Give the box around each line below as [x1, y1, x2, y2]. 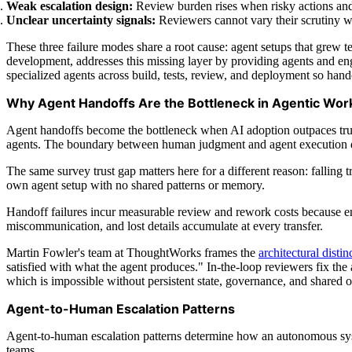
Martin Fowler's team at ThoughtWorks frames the [6, 245, 258, 259]
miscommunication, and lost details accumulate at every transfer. [6, 218, 323, 233]
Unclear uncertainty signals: [6, 13, 156, 27]
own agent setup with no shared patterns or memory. [6, 178, 265, 192]
